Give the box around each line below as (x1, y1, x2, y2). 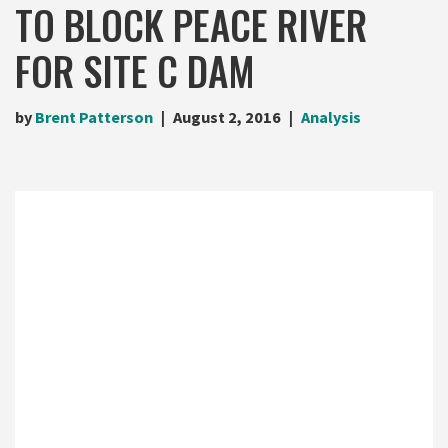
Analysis (301, 106, 361, 127)
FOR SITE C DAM (15, 40, 255, 99)
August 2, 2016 (173, 106, 281, 127)
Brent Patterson (35, 106, 153, 127)
